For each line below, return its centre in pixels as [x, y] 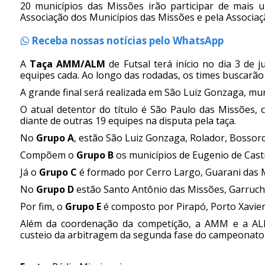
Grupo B [95, 155]
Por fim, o [42, 206]
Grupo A [55, 138]
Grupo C [58, 172]
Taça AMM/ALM [67, 64]
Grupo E [83, 206]
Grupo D [55, 189]
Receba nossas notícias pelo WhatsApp [126, 40]
